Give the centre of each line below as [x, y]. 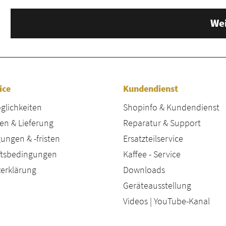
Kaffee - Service [152, 154]
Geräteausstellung [157, 186]
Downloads [144, 170]
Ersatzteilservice [153, 139]
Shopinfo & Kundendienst [171, 107]
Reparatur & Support [162, 123]
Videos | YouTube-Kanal [166, 201]
